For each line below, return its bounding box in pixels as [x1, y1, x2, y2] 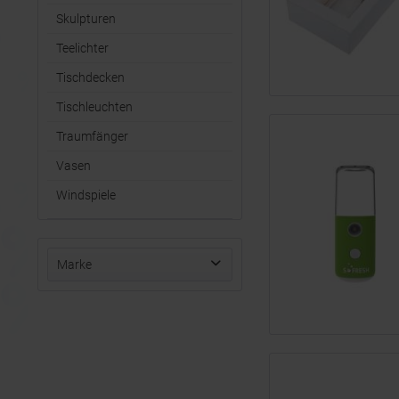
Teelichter [56, 41, 109, 55]
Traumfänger [56, 129, 128, 143]
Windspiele [56, 188, 116, 202]
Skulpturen [56, 12, 116, 26]
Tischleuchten [56, 100, 133, 114]
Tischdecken [56, 70, 125, 85]
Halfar [84, 298, 118, 313]
